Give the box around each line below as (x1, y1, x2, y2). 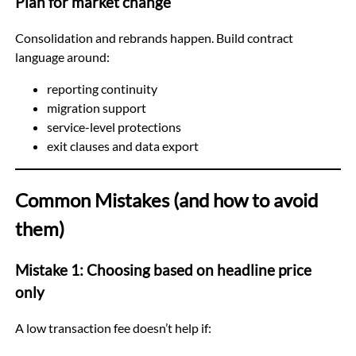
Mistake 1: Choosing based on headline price (14, 261, 311, 279)
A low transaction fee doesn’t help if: (14, 319, 211, 335)
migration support (46, 99, 146, 115)
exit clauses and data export (46, 137, 199, 153)
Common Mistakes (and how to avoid (14, 188, 318, 211)
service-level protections (46, 118, 181, 134)
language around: (14, 48, 110, 64)
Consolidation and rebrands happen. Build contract (14, 29, 293, 45)
